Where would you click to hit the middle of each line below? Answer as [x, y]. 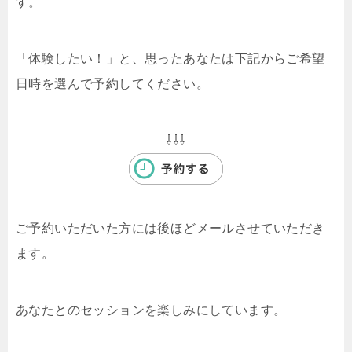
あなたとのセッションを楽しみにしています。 [151, 310]
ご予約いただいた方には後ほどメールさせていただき [170, 228]
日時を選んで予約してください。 [112, 83]
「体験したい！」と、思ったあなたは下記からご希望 [170, 58]
